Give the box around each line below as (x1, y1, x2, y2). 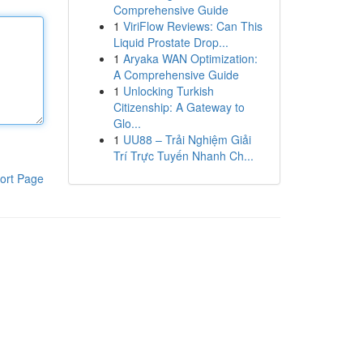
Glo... (113, 115, 141, 131)
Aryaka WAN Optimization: (122, 50, 258, 66)
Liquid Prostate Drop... (113, 34, 228, 50)
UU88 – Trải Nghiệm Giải (122, 131, 251, 147)
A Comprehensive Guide (113, 66, 239, 83)
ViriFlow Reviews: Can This (122, 18, 263, 34)
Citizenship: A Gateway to (113, 99, 245, 115)
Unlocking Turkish (122, 83, 214, 99)
